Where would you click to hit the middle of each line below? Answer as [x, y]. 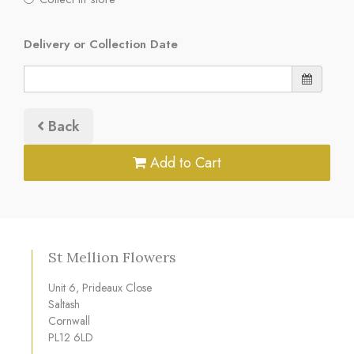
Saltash [64, 305]
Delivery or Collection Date [101, 44]
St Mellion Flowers [112, 257]
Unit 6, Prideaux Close [100, 288]
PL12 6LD [71, 338]
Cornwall [69, 321]
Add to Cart [184, 163]
